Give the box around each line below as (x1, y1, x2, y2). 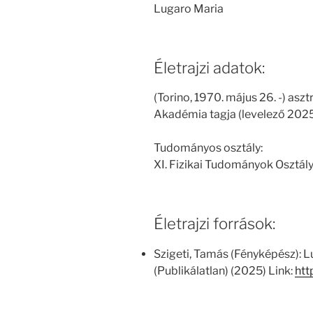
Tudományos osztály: (154, 141, 263, 155)
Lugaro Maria (154, 1, 224, 15)
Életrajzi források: (154, 214, 275, 233)
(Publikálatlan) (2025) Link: (154, 263, 295, 277)
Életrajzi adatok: (154, 58, 265, 77)
